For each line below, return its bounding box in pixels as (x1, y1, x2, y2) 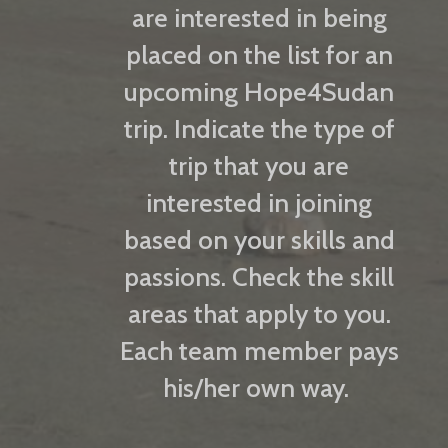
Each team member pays (119, 334, 399, 367)
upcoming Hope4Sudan (124, 75, 394, 108)
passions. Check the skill (124, 260, 394, 293)
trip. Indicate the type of (123, 112, 395, 145)
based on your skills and (123, 223, 395, 256)
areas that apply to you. (127, 297, 391, 330)
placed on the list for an (125, 38, 393, 71)
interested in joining (146, 186, 372, 219)
